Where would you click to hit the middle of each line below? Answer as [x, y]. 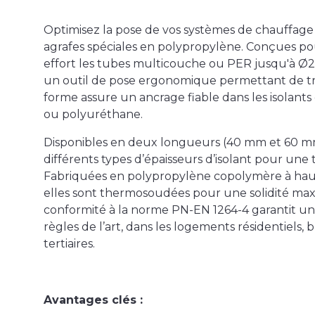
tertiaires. [69, 244]
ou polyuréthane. [93, 115]
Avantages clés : [93, 300]
